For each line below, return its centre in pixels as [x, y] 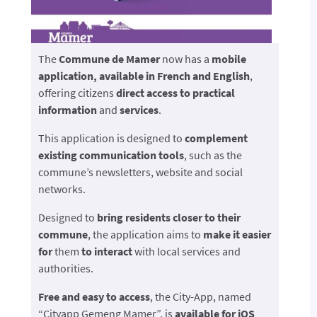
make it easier [237, 235]
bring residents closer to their [168, 218]
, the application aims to [145, 235]
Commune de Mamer [108, 59]
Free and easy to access [94, 297]
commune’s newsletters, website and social [140, 172]
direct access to [153, 93]
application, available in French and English [144, 76]
